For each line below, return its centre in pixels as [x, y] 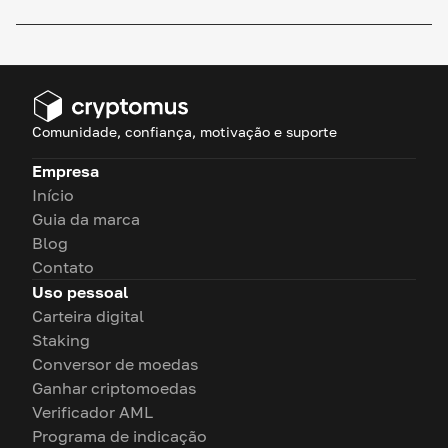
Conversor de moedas [115, 364]
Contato [63, 267]
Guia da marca [86, 219]
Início [53, 195]
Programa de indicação [119, 436]
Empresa [65, 171]
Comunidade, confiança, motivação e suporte [184, 131]
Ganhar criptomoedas [114, 388]
